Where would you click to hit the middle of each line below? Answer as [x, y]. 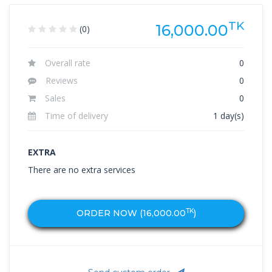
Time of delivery [76, 115]
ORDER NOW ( [109, 213]
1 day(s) [229, 115]
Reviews [62, 80]
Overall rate [68, 63]
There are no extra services [82, 169]
